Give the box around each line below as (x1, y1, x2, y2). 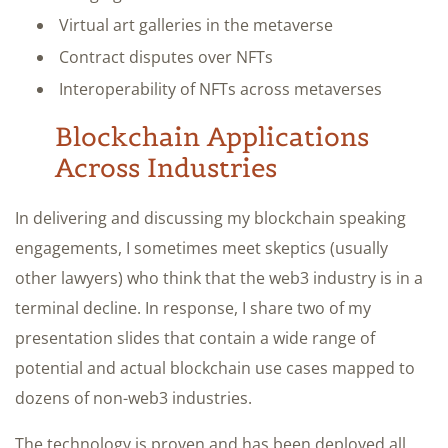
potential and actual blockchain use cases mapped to (15, 356, 415, 379)
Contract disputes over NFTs (59, 45, 273, 68)
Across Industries (55, 150, 277, 184)
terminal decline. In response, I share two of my (15, 296, 371, 319)
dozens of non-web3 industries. (15, 386, 252, 409)
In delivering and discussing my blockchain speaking (15, 206, 406, 229)
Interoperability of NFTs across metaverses (59, 77, 382, 100)
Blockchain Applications (55, 119, 369, 153)
